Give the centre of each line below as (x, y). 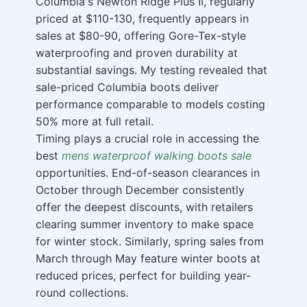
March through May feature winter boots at (148, 259)
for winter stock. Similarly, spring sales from (150, 242)
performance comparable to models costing (150, 105)
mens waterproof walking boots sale (157, 156)
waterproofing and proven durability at (137, 53)
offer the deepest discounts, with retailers (144, 207)
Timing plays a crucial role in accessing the (147, 139)
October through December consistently (140, 190)
